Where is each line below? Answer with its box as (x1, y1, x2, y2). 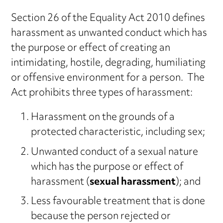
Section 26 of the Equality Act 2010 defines (11, 8, 206, 29)
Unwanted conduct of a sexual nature (31, 142, 199, 163)
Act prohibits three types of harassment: (11, 83, 193, 104)
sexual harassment (90, 172, 176, 193)
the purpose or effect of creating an (11, 38, 171, 59)
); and (176, 172, 201, 193)
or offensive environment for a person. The (11, 68, 205, 89)
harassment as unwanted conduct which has (11, 23, 208, 44)
